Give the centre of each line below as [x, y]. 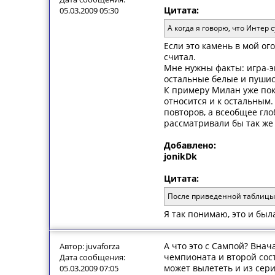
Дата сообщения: [92, 257]
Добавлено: [190, 145]
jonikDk [180, 156]
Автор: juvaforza [90, 246]
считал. [180, 57]
